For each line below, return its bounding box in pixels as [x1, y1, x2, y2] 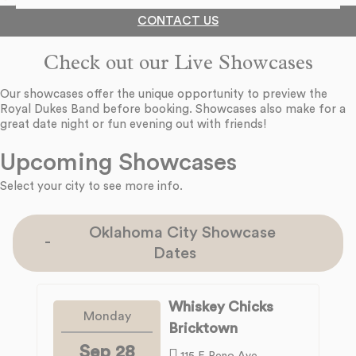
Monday [83, 309, 131, 323]
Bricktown [168, 320, 238, 335]
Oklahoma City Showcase [89, 224, 277, 241]
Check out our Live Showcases [43, 55, 313, 75]
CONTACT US [137, 14, 219, 27]
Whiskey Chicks [168, 299, 274, 314]
